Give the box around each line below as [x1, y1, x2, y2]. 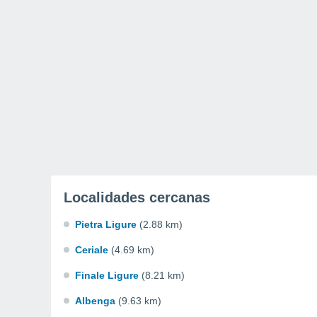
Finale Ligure [75, 270, 139, 281]
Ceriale [75, 244, 108, 255]
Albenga [75, 295, 115, 306]
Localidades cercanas [64, 190, 210, 205]
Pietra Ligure [75, 219, 137, 230]
